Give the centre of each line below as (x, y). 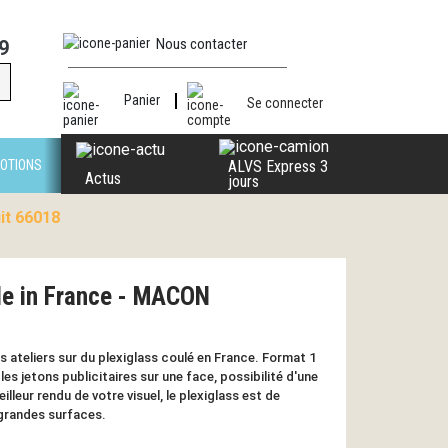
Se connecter (285, 102)
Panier (141, 100)
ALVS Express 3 (277, 166)
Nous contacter (201, 44)
